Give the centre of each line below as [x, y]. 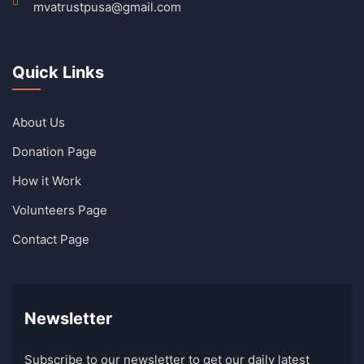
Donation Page [54, 152]
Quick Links [58, 72]
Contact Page [51, 239]
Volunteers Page [60, 210]
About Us [39, 122]
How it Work [47, 181]
